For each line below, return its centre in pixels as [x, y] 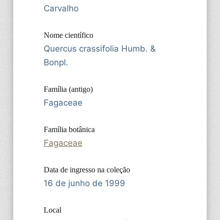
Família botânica [69, 129]
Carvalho [61, 8]
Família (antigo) [68, 89]
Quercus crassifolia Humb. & [99, 48]
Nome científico [68, 35]
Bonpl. [56, 62]
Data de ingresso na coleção [87, 169]
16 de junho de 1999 [84, 183]
